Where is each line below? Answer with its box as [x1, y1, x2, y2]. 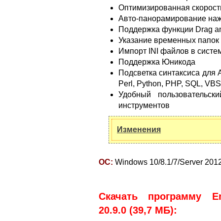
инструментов [118, 101, 170, 110]
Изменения [117, 125, 161, 134]
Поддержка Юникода [118, 57, 195, 66]
